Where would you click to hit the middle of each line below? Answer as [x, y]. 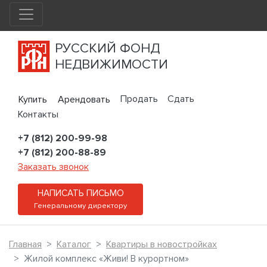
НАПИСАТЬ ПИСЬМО [80, 194]
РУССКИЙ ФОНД [107, 48]
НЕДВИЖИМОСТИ [111, 64]
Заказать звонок [53, 167]
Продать [139, 99]
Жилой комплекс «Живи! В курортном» [106, 259]
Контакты [38, 115]
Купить [33, 100]
